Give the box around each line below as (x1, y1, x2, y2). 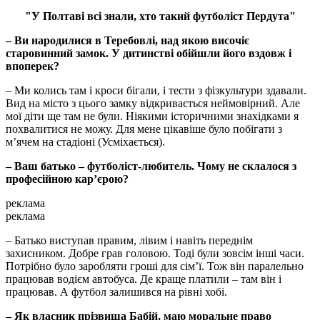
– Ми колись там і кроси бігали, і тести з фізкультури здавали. (6, 84, 306, 97)
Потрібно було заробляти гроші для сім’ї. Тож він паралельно (6, 260, 304, 273)
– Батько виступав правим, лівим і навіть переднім (6, 234, 253, 247)
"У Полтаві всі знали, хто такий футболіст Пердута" (24, 10, 296, 23)
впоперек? (6, 60, 59, 73)
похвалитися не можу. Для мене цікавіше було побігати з (6, 123, 282, 136)
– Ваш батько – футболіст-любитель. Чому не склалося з (6, 160, 296, 173)
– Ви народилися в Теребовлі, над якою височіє (6, 34, 249, 47)
